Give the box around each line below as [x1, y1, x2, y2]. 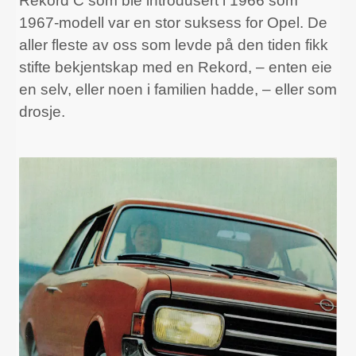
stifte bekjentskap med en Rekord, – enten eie [19, 59, 332, 76]
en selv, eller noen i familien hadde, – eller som [19, 81, 337, 99]
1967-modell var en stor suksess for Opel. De [19, 14, 327, 32]
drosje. [19, 103, 65, 121]
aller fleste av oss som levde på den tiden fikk [19, 37, 328, 54]
